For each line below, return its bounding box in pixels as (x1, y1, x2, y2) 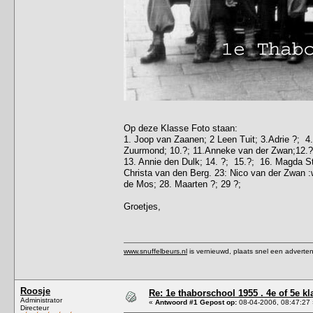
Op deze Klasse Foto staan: (124, 122, 238, 133)
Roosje (20, 285, 50, 296)
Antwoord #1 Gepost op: (155, 298, 237, 306)
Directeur (20, 303, 49, 312)
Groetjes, (124, 201, 161, 212)
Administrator (20, 296, 62, 304)
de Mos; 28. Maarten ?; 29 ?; (124, 178, 241, 189)
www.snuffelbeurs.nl (124, 247, 187, 255)
